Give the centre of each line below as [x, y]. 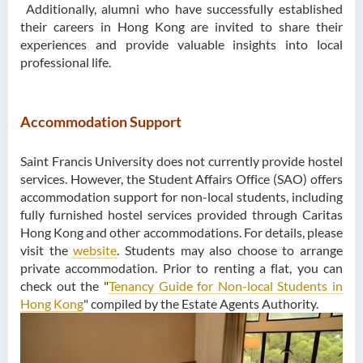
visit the [47, 250]
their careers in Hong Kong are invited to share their [181, 27]
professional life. [66, 62]
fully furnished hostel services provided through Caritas [181, 215]
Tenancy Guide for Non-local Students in [225, 286]
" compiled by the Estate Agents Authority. [202, 304]
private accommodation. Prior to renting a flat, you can [181, 268]
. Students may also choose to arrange [230, 250]
